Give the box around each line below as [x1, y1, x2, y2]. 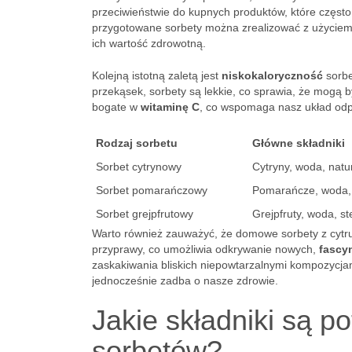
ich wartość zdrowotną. [92, 37, 206, 49]
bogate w [92, 101, 141, 113]
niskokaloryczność [222, 69, 323, 82]
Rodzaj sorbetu [96, 137, 178, 149]
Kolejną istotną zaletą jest [92, 69, 222, 82]
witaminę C [141, 101, 200, 113]
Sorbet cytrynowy [96, 160, 181, 173]
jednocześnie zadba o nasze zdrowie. [92, 274, 278, 287]
